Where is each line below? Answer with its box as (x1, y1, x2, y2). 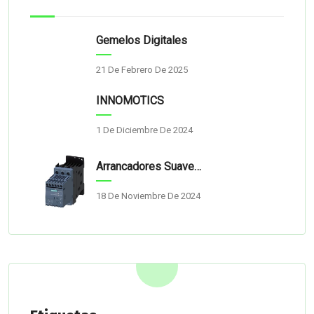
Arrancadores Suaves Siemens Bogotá (96, 160, 194, 174)
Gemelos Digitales (96, 33, 187, 47)
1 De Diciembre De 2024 (96, 124, 193, 135)
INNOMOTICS (96, 93, 164, 107)
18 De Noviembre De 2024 (96, 191, 200, 202)
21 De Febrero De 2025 (96, 64, 188, 75)
